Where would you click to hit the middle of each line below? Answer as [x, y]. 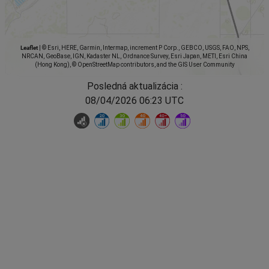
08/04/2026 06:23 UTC [134, 101]
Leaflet [29, 48]
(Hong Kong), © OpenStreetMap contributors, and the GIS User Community [134, 65]
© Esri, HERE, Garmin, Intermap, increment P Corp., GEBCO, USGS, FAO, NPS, [145, 48]
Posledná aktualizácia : [134, 86]
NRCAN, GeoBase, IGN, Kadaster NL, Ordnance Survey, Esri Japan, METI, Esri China [134, 56]
